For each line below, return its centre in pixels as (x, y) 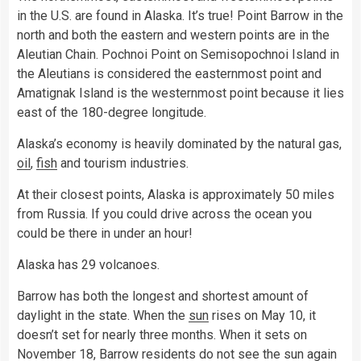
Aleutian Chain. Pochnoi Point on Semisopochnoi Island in (178, 55)
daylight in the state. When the (103, 316)
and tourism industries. (123, 164)
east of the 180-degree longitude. (112, 113)
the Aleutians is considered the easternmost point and (169, 74)
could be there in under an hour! (105, 234)
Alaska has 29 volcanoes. (88, 265)
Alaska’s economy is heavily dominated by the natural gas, (179, 144)
